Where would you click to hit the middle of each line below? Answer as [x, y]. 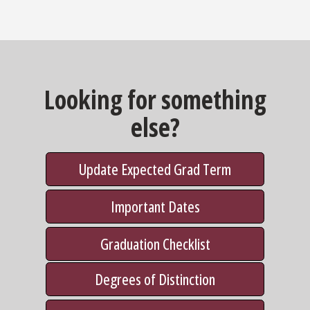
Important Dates [155, 206]
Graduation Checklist [155, 243]
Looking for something [155, 99]
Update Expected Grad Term [155, 168]
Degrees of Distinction [155, 279]
